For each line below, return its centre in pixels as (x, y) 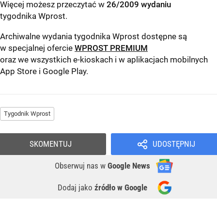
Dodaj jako (76, 188)
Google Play (64, 71)
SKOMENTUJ (51, 144)
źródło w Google (121, 188)
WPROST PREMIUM (111, 48)
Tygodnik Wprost (27, 114)
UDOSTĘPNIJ (174, 144)
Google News (129, 166)
